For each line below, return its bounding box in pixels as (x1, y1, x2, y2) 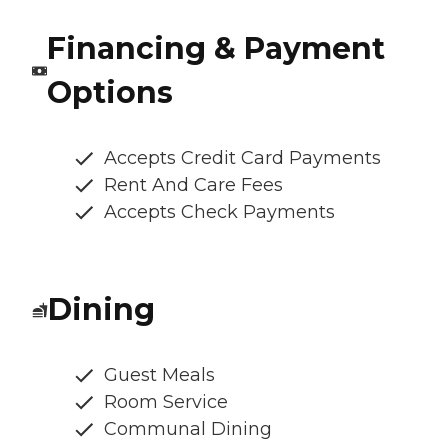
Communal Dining (104, 417, 272, 440)
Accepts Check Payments (104, 200, 335, 223)
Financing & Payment (46, 29, 385, 67)
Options (46, 73, 173, 111)
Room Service (104, 390, 228, 413)
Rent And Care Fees (104, 173, 283, 196)
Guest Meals (104, 363, 215, 386)
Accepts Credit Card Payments (104, 146, 381, 169)
